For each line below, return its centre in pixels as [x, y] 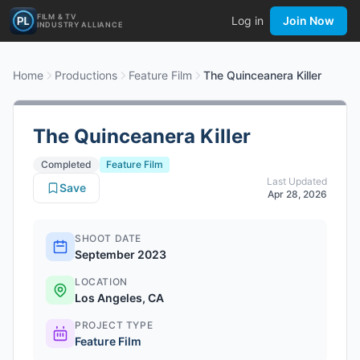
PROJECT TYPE [114, 325]
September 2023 [121, 254]
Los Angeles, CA [119, 298]
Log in [247, 20]
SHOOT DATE [108, 238]
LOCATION [101, 282]
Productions [86, 75]
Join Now [309, 20]
